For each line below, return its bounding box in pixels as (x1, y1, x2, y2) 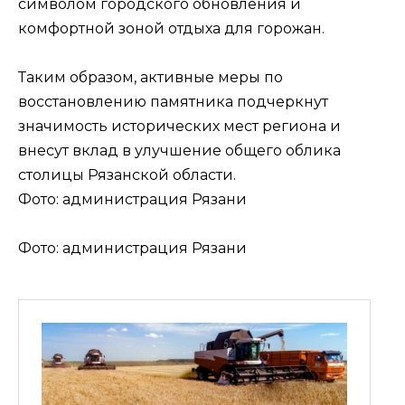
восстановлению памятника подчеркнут (18, 92, 328, 110)
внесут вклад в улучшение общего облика (18, 141, 341, 159)
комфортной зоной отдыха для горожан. (18, 19, 325, 37)
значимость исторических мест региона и (18, 117, 341, 135)
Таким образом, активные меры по (18, 68, 283, 86)
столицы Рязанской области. (18, 165, 236, 184)
